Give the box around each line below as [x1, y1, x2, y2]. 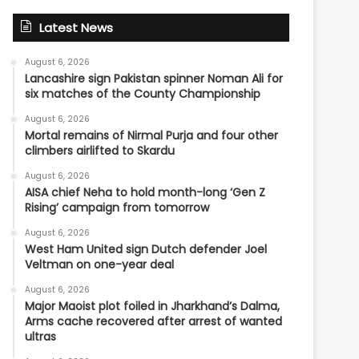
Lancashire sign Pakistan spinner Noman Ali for [25, 71, 284, 87]
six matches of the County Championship [25, 86, 261, 102]
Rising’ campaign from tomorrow [25, 200, 210, 216]
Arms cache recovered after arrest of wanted [25, 313, 283, 329]
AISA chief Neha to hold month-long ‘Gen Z [25, 184, 266, 200]
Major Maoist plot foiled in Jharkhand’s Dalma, [25, 298, 280, 314]
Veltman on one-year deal [25, 256, 175, 272]
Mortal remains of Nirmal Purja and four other [25, 127, 279, 143]
